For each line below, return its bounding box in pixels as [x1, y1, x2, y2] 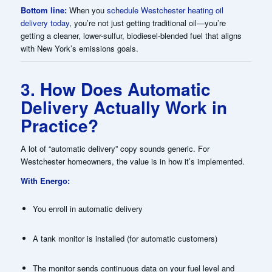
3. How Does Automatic [20, 76, 211, 102]
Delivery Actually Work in [20, 95, 227, 120]
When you [66, 4, 107, 16]
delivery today [20, 17, 69, 29]
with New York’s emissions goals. [20, 42, 138, 55]
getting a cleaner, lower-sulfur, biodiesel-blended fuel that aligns [20, 30, 242, 42]
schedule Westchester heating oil [106, 4, 223, 16]
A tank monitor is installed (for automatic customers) [32, 232, 217, 244]
